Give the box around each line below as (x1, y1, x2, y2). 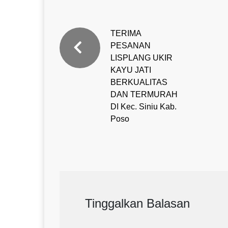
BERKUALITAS (110, 77, 167, 87)
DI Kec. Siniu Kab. (110, 102, 177, 111)
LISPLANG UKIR (110, 53, 173, 62)
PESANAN (110, 41, 151, 50)
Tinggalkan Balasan (85, 196, 190, 210)
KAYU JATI (110, 65, 151, 74)
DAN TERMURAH (110, 90, 178, 99)
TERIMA (110, 28, 141, 38)
